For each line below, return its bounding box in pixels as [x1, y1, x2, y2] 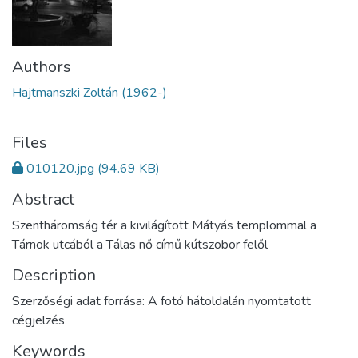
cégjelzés [12, 311, 65, 329]
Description [12, 264, 96, 286]
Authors [12, 55, 71, 78]
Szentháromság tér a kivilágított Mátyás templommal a [12, 216, 316, 234]
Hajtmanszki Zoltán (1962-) [12, 83, 167, 101]
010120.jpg [26, 159, 94, 177]
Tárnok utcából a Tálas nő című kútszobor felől [12, 235, 268, 253]
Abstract [12, 188, 74, 210]
